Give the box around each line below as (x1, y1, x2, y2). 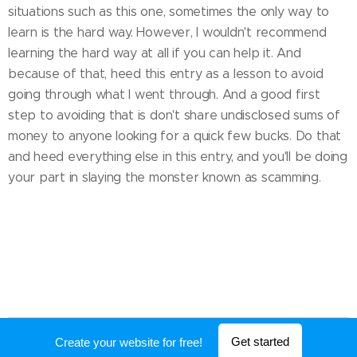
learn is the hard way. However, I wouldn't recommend (8, 25, 327, 40)
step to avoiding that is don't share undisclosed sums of (8, 108, 340, 123)
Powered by (119, 334, 186, 348)
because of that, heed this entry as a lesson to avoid (8, 66, 324, 81)
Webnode (186, 334, 238, 348)
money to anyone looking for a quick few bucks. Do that (8, 128, 342, 143)
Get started (231, 335, 289, 348)
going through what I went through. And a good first (8, 87, 320, 102)
